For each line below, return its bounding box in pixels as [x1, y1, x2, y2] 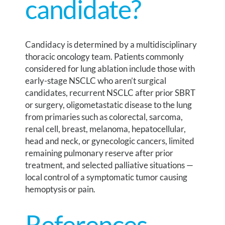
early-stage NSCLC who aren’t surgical [25, 75, 167, 86]
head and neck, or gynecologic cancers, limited [25, 135, 195, 146]
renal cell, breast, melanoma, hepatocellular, [25, 123, 186, 134]
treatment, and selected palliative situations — [25, 159, 194, 170]
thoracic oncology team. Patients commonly [25, 51, 184, 62]
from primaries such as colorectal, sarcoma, [25, 111, 183, 122]
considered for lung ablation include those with [25, 63, 195, 74]
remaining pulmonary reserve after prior [25, 147, 174, 158]
